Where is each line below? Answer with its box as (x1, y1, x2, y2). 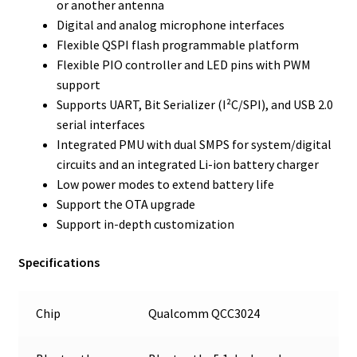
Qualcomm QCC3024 (148, 304, 261, 321)
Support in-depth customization (56, 216, 234, 233)
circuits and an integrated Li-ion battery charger (56, 156, 319, 173)
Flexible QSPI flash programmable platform (56, 37, 299, 53)
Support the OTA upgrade (56, 196, 195, 213)
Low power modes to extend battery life (56, 176, 274, 193)
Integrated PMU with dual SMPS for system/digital (56, 136, 331, 153)
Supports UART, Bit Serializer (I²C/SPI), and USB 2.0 (56, 96, 333, 113)
